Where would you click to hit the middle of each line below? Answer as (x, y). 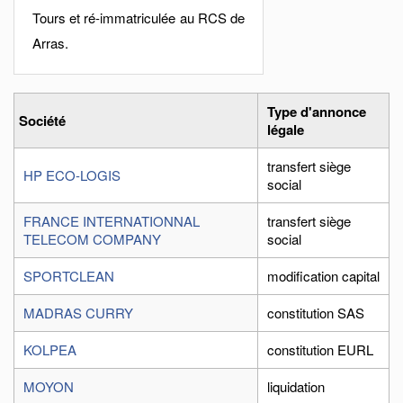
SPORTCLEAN (69, 276)
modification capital (323, 276)
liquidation (296, 386)
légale (286, 130)
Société (42, 121)
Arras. (50, 43)
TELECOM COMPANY (92, 239)
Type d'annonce (317, 112)
